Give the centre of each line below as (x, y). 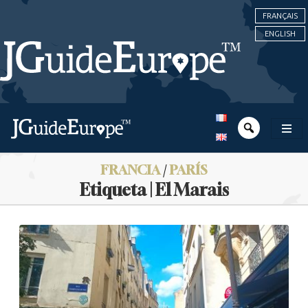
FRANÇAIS (280, 16)
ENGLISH (280, 34)
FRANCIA (130, 169)
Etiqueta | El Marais (154, 190)
